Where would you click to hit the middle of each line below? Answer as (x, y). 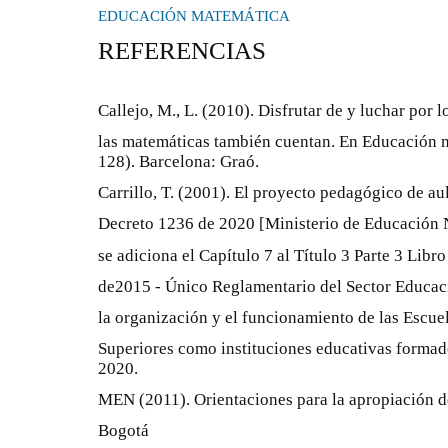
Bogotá (123, 431)
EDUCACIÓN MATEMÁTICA (194, 15)
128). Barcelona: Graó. (178, 161)
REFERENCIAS (182, 51)
